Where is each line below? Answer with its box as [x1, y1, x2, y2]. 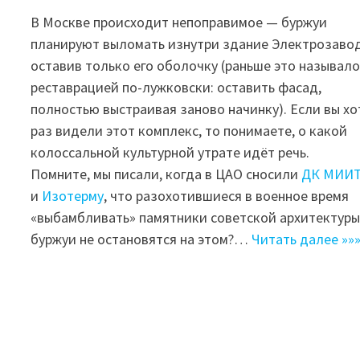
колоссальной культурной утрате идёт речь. [31, 143, 310, 162]
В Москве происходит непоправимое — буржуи [31, 13, 328, 32]
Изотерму [42, 186, 104, 206]
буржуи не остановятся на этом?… [31, 230, 252, 249]
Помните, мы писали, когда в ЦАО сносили [31, 165, 302, 184]
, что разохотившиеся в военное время [104, 186, 350, 206]
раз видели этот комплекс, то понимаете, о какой [31, 121, 348, 141]
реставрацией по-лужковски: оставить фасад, [31, 78, 322, 97]
